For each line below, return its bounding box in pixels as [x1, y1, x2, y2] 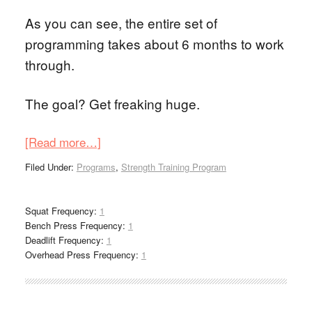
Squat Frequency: [24, 204, 100, 217]
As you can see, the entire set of [24, 13, 217, 32]
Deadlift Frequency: [24, 233, 107, 247]
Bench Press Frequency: [24, 219, 128, 232]
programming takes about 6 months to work [24, 34, 284, 53]
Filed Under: [24, 160, 77, 173]
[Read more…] [24, 133, 101, 150]
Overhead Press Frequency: [24, 248, 141, 261]
